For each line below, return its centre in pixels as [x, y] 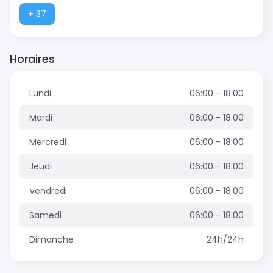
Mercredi [48, 142]
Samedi [45, 215]
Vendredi [48, 190]
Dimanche [51, 239]
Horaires [32, 58]
